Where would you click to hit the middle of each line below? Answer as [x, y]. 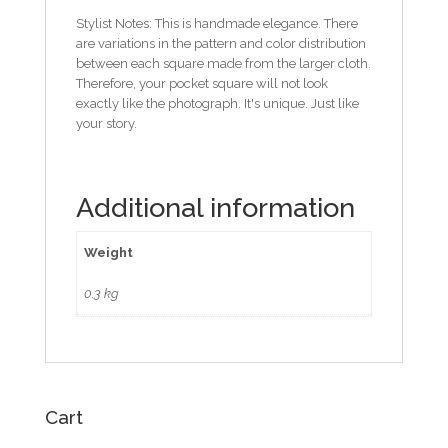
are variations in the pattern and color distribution [220, 43]
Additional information [215, 207]
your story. [106, 123]
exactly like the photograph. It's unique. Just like [217, 103]
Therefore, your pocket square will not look [201, 83]
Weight [109, 252]
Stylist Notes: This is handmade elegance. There [216, 23]
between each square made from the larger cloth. [223, 63]
